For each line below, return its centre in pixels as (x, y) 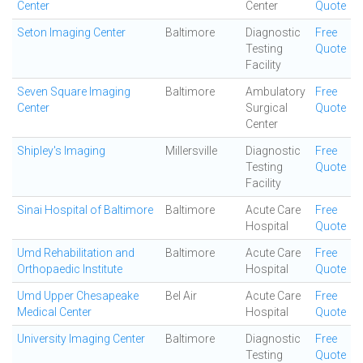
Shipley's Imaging (61, 151)
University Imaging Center (81, 339)
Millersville (191, 151)
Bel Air (181, 296)
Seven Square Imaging (74, 92)
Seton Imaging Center (71, 32)
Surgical (267, 108)
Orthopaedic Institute (70, 269)
